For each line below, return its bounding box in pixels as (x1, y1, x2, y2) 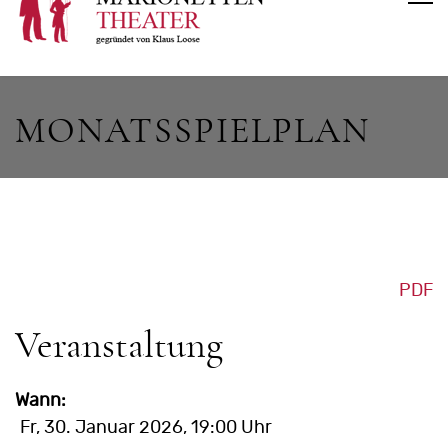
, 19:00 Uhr (183, 418, 272, 437)
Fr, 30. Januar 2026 (20, 418, 183, 437)
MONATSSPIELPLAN (15, 112, 370, 149)
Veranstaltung (15, 326, 223, 365)
